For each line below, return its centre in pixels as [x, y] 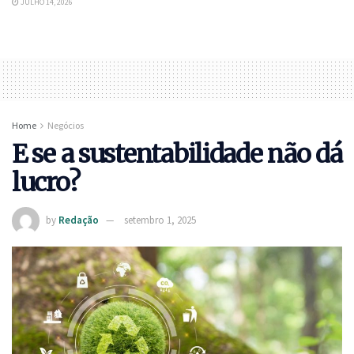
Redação [79, 220]
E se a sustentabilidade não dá [177, 154]
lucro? [46, 183]
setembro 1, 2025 [160, 220]
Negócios [66, 126]
